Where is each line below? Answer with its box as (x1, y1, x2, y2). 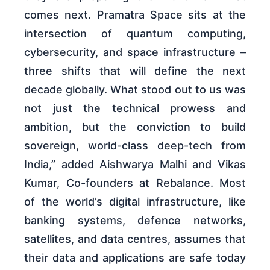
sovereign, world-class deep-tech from (24, 139, 246, 152)
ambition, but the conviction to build (24, 121, 246, 133)
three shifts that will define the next (24, 64, 246, 77)
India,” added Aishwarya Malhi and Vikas (24, 158, 246, 171)
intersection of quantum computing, (24, 27, 246, 40)
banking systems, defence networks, (24, 214, 246, 227)
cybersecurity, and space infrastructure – (24, 46, 246, 58)
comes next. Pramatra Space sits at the (24, 8, 246, 21)
